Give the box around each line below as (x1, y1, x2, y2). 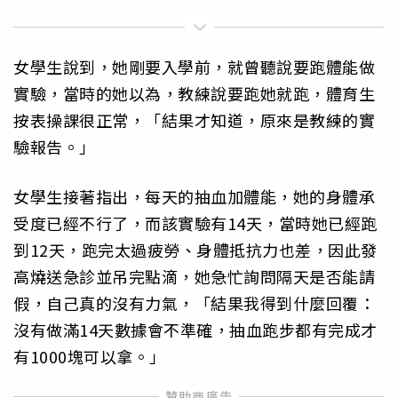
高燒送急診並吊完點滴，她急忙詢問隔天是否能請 (13, 265, 375, 289)
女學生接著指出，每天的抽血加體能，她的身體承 (13, 185, 375, 209)
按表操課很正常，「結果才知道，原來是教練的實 (13, 108, 375, 132)
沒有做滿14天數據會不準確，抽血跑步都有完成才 (13, 318, 378, 342)
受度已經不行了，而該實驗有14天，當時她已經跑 (13, 211, 378, 235)
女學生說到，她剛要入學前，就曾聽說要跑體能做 (13, 55, 375, 79)
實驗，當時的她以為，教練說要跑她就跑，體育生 (13, 82, 375, 106)
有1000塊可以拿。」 (13, 345, 166, 369)
